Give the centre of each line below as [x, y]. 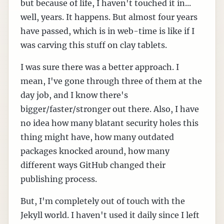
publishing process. [59, 179]
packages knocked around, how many [95, 151]
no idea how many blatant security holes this [109, 123]
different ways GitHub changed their [93, 165]
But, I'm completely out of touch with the [103, 201]
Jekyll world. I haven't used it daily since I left [110, 215]
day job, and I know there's [74, 95]
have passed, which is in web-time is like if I [107, 31]
